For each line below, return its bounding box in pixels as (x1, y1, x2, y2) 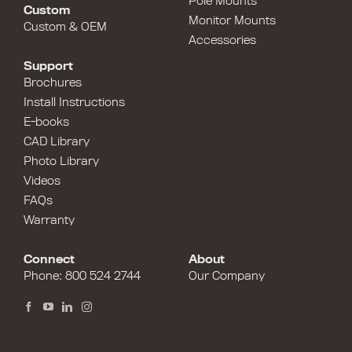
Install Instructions (24, 95, 125, 108)
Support (24, 59, 73, 72)
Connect (24, 252, 75, 266)
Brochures (24, 75, 82, 89)
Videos (24, 174, 60, 187)
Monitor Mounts (189, 13, 276, 27)
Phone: (24, 269, 65, 282)
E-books (24, 115, 69, 128)
